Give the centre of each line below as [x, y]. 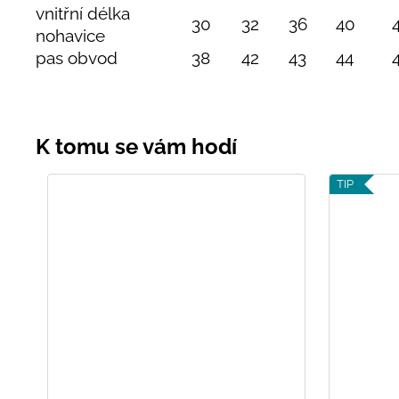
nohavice [70, 36]
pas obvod [77, 58]
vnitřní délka [83, 14]
